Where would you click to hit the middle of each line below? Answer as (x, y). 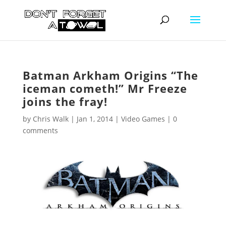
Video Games (143, 119)
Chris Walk (50, 119)
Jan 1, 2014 (95, 119)
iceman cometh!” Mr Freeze (105, 88)
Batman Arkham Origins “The (110, 75)
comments (40, 130)
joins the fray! (65, 101)
